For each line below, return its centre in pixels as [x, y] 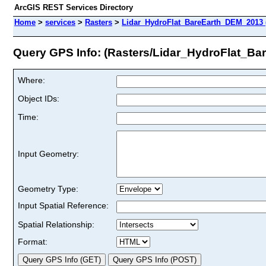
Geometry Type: [48, 189]
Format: [33, 241]
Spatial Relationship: [56, 224]
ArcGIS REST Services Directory [74, 7]
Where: [31, 80]
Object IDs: [39, 98]
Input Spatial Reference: [63, 205]
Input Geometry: [48, 153]
